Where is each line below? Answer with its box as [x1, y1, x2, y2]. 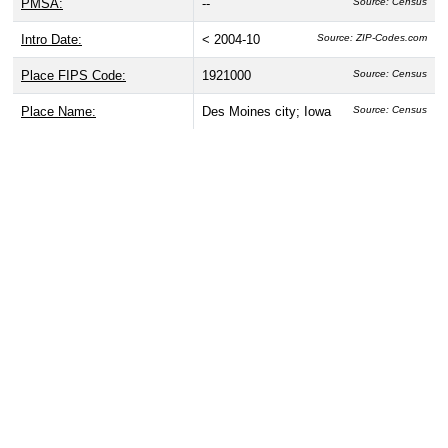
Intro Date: [21, 32, 82, 48]
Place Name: [21, 104, 96, 120]
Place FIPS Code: [21, 68, 126, 84]
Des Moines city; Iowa [202, 104, 331, 120]
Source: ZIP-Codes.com [317, 32, 427, 44]
